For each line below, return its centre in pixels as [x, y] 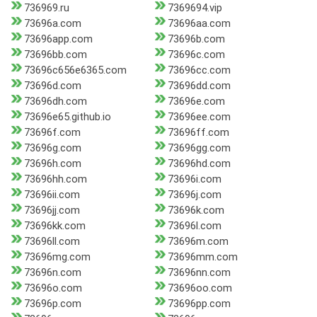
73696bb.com [56, 55]
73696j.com [194, 195]
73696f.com [52, 133]
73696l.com [194, 226]
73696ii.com [52, 195]
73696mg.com [57, 257]
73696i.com [194, 179]
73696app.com [58, 39]
